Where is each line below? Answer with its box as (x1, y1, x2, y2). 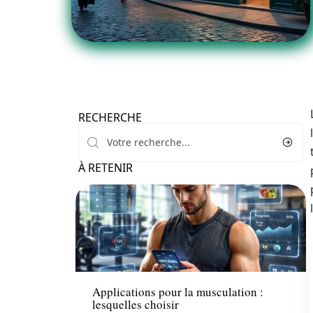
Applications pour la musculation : (92, 284, 263, 300)
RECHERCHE (78, 110, 142, 125)
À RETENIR (78, 160, 133, 175)
